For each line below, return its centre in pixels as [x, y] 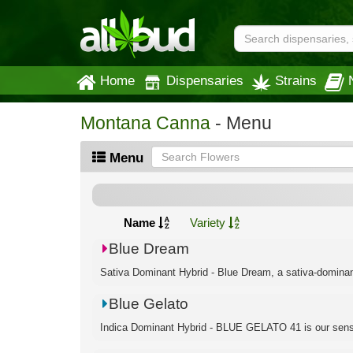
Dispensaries [205, 80]
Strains [296, 80]
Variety [209, 223]
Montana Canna [145, 123]
